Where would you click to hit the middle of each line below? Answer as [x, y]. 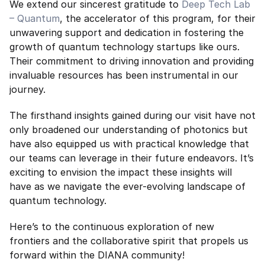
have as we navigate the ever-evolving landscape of [127, 186]
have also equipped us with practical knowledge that [129, 144]
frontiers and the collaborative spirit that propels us [129, 241]
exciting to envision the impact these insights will [121, 172]
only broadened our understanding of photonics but [129, 130]
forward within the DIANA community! [97, 255]
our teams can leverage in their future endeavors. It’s [132, 158]
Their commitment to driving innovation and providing [132, 61]
